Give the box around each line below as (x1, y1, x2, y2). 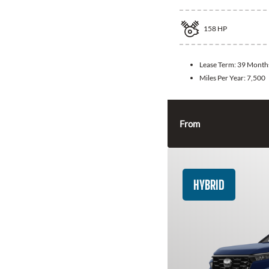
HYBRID (193, 177, 225, 193)
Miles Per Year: (199, 73, 247, 83)
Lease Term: (199, 60, 237, 70)
